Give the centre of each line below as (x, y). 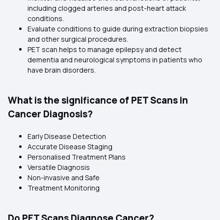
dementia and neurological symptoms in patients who (115, 60)
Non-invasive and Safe (64, 178)
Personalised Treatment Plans (77, 157)
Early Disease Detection (67, 136)
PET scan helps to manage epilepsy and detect (105, 49)
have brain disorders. (62, 70)
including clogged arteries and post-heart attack (107, 8)
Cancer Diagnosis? (50, 114)
